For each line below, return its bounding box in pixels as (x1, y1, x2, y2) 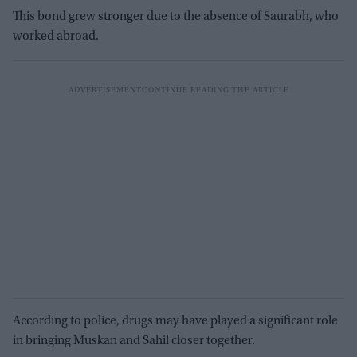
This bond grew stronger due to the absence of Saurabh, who (13, 10, 339, 23)
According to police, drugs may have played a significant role (13, 314, 338, 328)
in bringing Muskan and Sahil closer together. (13, 334, 255, 347)
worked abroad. (13, 29, 99, 43)
